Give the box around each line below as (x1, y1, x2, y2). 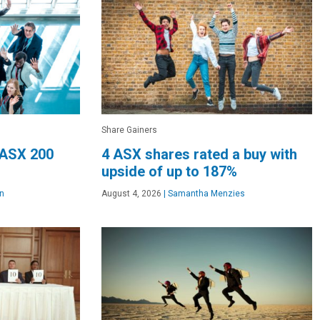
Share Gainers (101, 124, 157, 135)
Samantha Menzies (166, 188, 245, 199)
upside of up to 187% (101, 162, 237, 180)
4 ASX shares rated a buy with (101, 145, 297, 163)
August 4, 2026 (101, 188, 161, 199)
